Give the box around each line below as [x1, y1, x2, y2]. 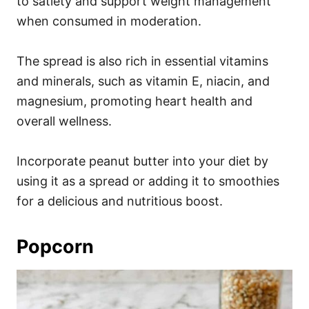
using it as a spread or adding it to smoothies [17, 173, 279, 188]
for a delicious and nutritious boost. [17, 193, 223, 208]
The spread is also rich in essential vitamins [17, 53, 268, 68]
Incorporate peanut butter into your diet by [17, 153, 268, 168]
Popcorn [17, 235, 94, 258]
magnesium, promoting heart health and [17, 93, 252, 108]
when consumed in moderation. [17, 13, 201, 28]
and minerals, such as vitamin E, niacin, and [17, 73, 270, 88]
